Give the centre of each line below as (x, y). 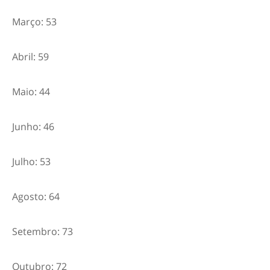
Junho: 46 (33, 126)
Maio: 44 (31, 91)
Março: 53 (34, 21)
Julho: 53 (31, 161)
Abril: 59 (30, 56)
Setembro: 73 (42, 231)
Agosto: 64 (36, 196)
